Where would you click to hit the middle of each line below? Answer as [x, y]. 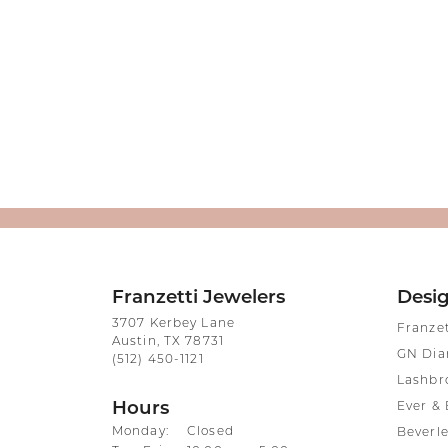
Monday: [140, 432]
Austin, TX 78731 [168, 342]
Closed [210, 432]
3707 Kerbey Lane [173, 324]
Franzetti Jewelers [198, 299]
